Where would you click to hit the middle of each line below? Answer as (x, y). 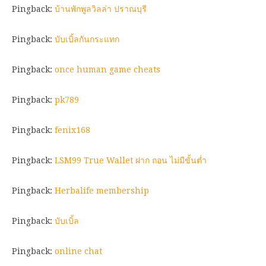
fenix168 (72, 130)
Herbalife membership (102, 190)
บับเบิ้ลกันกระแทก (87, 39)
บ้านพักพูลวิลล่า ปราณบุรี (101, 9)
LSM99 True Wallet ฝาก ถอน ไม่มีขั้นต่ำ (131, 160)
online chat (78, 251)
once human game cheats (107, 69)
